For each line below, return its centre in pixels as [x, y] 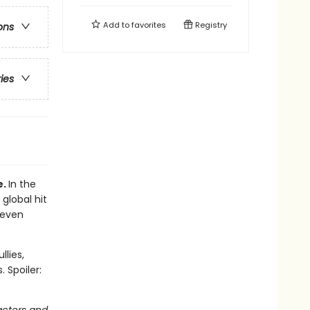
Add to [116, 25]
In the [22, 184]
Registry [210, 25]
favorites [149, 25]
